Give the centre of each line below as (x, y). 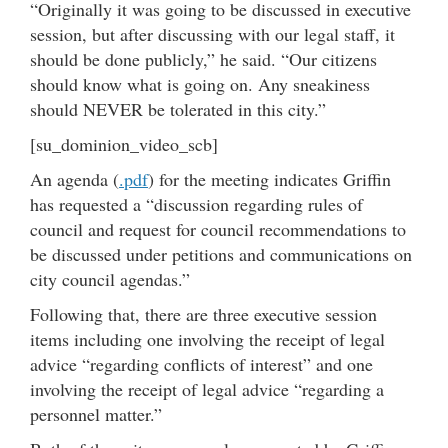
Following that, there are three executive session (203, 313)
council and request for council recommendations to (218, 228)
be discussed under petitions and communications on (221, 253)
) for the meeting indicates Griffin (269, 178)
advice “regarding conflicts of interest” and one (201, 363)
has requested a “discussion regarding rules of (196, 203)
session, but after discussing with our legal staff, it (212, 33)
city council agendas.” (110, 278)
